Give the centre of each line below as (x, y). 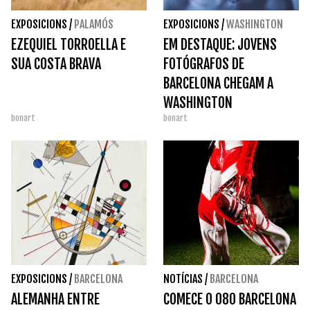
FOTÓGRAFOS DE (204, 64)
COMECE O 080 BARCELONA (230, 300)
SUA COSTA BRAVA (56, 64)
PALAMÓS (94, 25)
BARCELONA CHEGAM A (218, 84)
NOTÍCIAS (183, 279)
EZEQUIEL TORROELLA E (69, 45)
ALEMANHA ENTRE (55, 300)
